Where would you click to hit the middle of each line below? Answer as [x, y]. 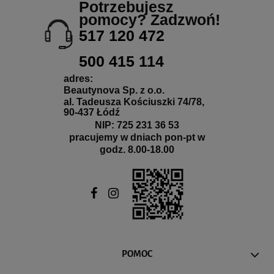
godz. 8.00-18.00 [137, 149]
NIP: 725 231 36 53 [137, 125]
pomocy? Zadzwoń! [150, 19]
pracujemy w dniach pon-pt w [137, 137]
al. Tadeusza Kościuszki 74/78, [134, 102]
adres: [78, 78]
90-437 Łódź [92, 112]
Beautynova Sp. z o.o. [114, 90]
